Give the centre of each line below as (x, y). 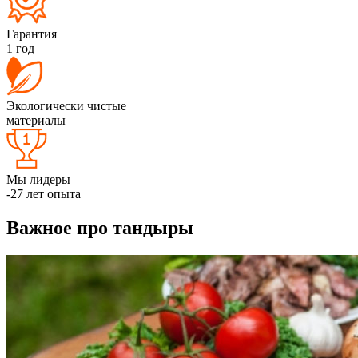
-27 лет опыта (44, 193)
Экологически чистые (66, 105)
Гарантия (32, 34)
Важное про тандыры (100, 227)
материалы (36, 120)
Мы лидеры (38, 179)
